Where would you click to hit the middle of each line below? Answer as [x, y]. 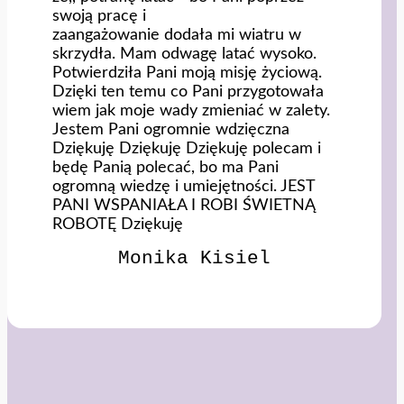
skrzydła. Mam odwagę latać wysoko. [184, 54]
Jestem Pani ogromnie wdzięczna [171, 130]
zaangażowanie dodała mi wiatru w [177, 35]
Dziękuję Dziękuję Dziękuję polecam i [187, 149]
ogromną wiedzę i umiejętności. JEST [184, 187]
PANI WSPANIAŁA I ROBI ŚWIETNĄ [184, 206]
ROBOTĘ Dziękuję [118, 225]
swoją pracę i [99, 16]
